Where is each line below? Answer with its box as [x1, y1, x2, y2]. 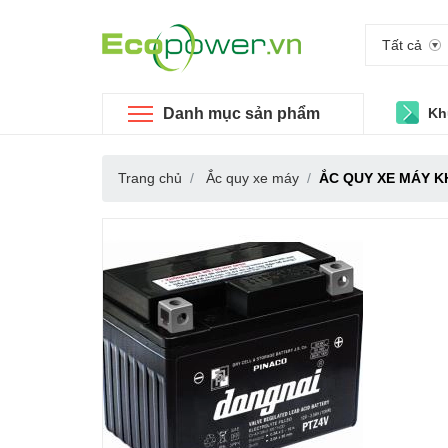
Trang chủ [118, 170, 182, 186]
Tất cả [382, 37, 422, 53]
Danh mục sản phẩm [163, 105, 320, 122]
